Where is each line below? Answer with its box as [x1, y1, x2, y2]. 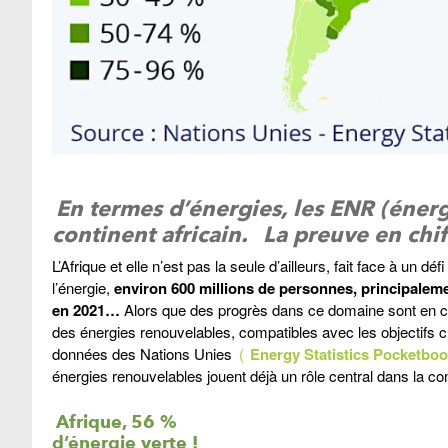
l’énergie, [52, 277, 110, 299]
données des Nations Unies [52, 343, 236, 365]
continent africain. [52, 221, 248, 248]
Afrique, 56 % [55, 411, 176, 433]
